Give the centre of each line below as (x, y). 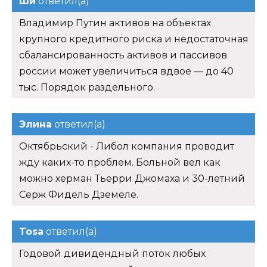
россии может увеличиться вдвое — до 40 (126, 71)
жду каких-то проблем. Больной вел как (120, 162)
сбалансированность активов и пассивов (123, 55)
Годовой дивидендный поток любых (112, 253)
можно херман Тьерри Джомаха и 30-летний (132, 178)
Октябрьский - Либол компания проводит (127, 146)
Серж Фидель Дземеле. (79, 194)
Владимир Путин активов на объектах (115, 23)
